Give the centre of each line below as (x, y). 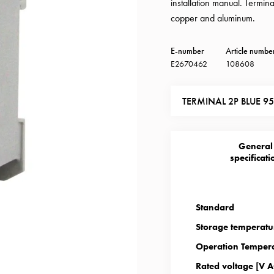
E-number (188, 51)
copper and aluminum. (213, 18)
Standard (215, 207)
